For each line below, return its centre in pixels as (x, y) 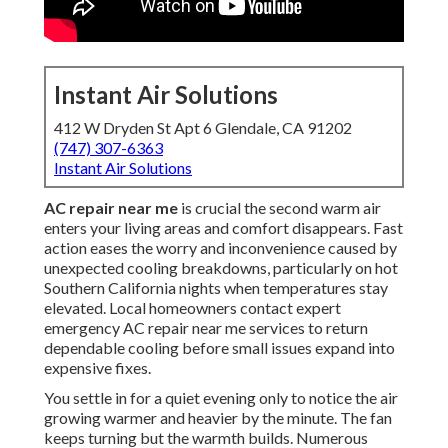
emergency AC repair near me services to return (206, 328)
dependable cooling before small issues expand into (219, 348)
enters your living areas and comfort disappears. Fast (223, 228)
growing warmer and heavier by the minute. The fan (218, 418)
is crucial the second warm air (279, 208)
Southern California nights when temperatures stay (216, 288)
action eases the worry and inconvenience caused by (220, 248)
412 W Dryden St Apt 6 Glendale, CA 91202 (203, 128)
